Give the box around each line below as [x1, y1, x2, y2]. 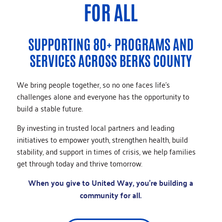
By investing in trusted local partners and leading [16, 120, 174, 134]
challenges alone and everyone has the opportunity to [16, 89, 189, 103]
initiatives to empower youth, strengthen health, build [16, 132, 188, 146]
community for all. [80, 188, 142, 202]
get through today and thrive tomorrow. [16, 156, 142, 170]
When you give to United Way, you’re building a [28, 175, 194, 190]
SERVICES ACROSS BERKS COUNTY [30, 51, 192, 69]
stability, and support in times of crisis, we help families [16, 144, 196, 158]
